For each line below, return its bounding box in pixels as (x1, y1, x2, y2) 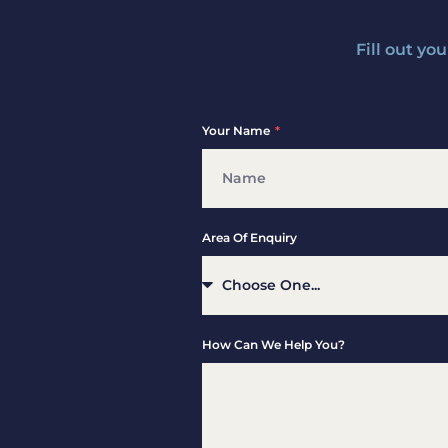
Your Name (201, 122, 273, 138)
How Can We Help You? (201, 336, 345, 352)
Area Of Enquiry (201, 229, 297, 245)
